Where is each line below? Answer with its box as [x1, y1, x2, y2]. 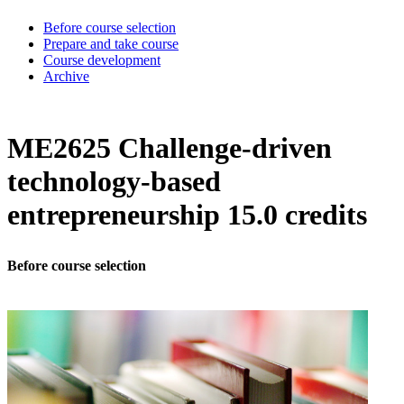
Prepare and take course [43, 35, 179, 51]
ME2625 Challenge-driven [7, 132, 332, 165]
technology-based [7, 165, 221, 198]
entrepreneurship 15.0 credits [7, 198, 367, 232]
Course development [43, 51, 161, 68]
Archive [43, 68, 89, 84]
